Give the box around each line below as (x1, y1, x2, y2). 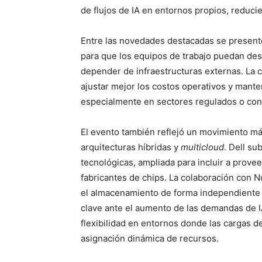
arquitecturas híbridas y (81, 142, 181, 153)
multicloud (181, 142, 224, 153)
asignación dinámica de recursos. (81, 233, 219, 244)
